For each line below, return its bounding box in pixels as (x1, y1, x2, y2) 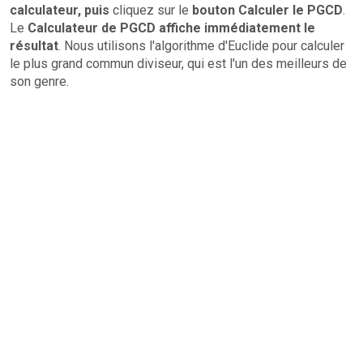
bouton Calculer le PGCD (192, 2, 343, 18)
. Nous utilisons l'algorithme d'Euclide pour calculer (58, 38, 344, 53)
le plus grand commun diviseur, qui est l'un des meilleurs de (10, 56, 347, 71)
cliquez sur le (109, 2, 192, 18)
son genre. (10, 74, 69, 89)
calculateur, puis (10, 2, 109, 18)
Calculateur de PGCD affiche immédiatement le (28, 20, 315, 36)
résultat (10, 38, 58, 53)
